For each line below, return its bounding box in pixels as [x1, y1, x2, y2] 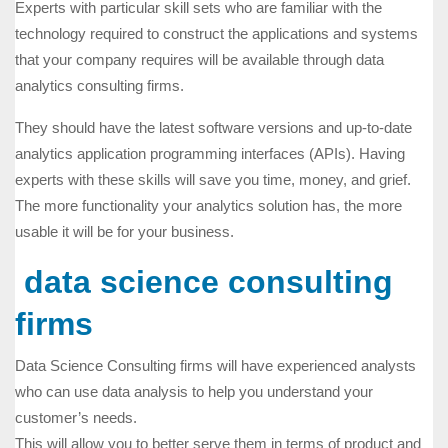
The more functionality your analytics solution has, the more [15, 197, 402, 215]
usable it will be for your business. [15, 223, 234, 241]
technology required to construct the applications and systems [15, 25, 418, 43]
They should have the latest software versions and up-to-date [15, 119, 412, 137]
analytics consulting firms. [15, 77, 184, 95]
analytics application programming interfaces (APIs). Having [15, 145, 405, 163]
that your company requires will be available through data [15, 51, 384, 69]
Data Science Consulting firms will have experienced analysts [15, 357, 416, 375]
